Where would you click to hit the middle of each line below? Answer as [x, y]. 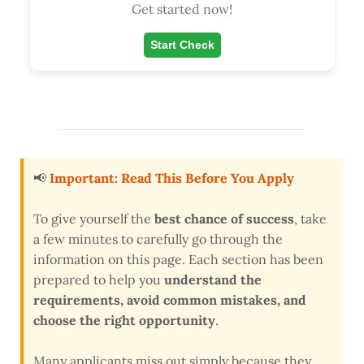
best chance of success [224, 219]
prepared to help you [99, 280]
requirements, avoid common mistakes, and [170, 300]
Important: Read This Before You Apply [172, 178]
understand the [213, 280]
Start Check [182, 45]
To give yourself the [94, 219]
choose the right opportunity [124, 321]
